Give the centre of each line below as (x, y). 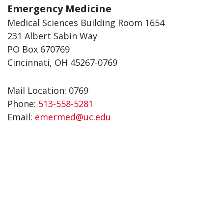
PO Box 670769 (39, 49)
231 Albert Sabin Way (52, 36)
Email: (21, 117)
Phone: (23, 104)
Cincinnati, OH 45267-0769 (62, 63)
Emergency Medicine (59, 9)
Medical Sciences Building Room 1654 (86, 23)
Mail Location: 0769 (48, 91)
